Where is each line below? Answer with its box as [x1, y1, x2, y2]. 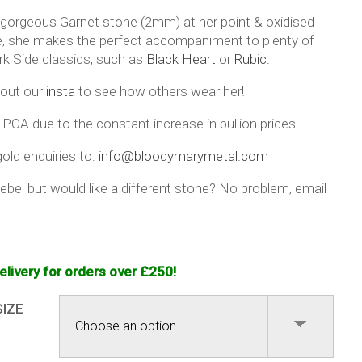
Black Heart [145, 50, 216, 67]
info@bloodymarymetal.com [98, 147, 268, 164]
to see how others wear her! [74, 82, 244, 99]
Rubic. [234, 50, 270, 67]
